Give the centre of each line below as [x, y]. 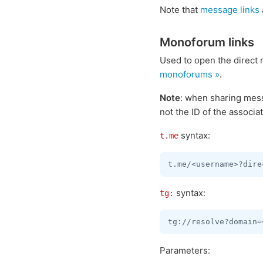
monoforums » [190, 74]
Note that [180, 10]
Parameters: [185, 250]
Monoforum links [207, 42]
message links [230, 10]
